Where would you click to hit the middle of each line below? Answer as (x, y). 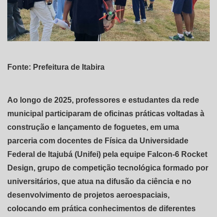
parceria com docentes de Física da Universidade (98, 140)
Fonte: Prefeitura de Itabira (56, 67)
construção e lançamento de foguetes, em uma (93, 127)
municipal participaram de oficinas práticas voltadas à (106, 113)
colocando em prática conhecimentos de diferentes (101, 208)
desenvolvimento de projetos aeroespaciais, (88, 195)
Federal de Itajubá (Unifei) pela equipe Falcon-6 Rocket (107, 154)
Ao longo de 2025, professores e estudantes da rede (103, 100)
